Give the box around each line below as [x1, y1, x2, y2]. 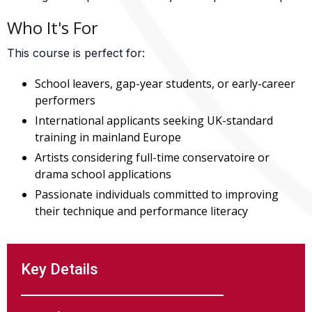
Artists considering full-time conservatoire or [35, 150, 270, 165]
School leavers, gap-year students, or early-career [35, 76, 295, 91]
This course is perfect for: [7, 46, 145, 60]
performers [35, 93, 95, 108]
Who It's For [7, 16, 98, 39]
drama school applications [35, 166, 171, 182]
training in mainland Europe [35, 130, 181, 145]
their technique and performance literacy [35, 203, 248, 219]
